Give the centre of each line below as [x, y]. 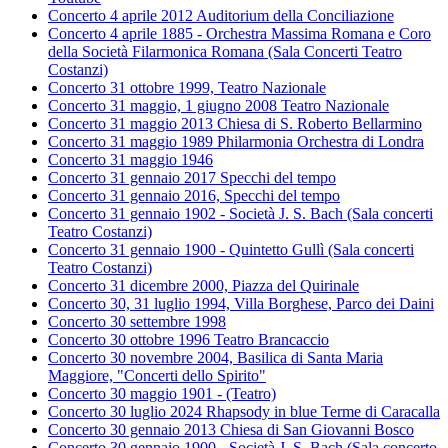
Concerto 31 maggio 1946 [130, 160]
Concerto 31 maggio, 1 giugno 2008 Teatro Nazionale [218, 106]
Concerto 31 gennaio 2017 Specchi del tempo [192, 178]
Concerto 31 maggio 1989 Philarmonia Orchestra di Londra [236, 142]
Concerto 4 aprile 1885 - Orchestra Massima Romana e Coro [239, 34]
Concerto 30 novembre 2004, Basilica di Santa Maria [215, 358]
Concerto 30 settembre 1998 [137, 322]
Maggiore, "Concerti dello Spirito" [157, 376]
